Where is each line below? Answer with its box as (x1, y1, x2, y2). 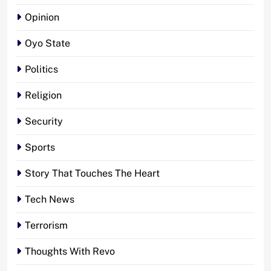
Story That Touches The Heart (25, 167, 160, 179)
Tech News (25, 193, 74, 205)
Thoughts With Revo (25, 245, 115, 257)
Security (25, 115, 63, 127)
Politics (25, 63, 58, 75)
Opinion (25, 11, 59, 23)
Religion (25, 89, 62, 101)
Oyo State (25, 37, 70, 49)
